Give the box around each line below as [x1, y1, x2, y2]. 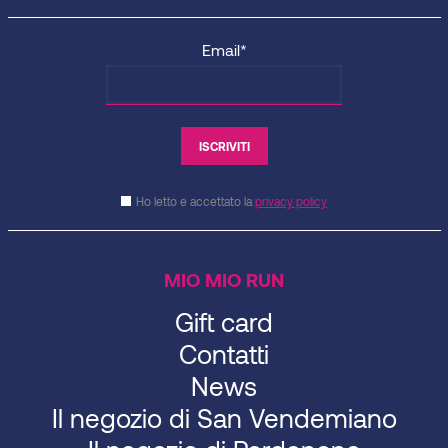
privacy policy [255, 194, 327, 209]
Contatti [179, 338, 269, 370]
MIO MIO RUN [164, 268, 284, 292]
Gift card [175, 306, 273, 338]
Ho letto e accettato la [136, 194, 255, 209]
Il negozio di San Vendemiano [51, 402, 397, 434]
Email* [201, 40, 247, 60]
